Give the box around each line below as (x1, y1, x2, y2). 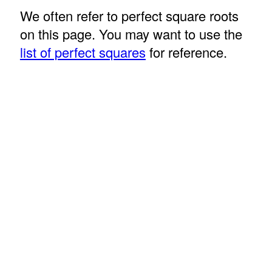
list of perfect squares (19, 42, 146, 62)
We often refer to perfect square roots (19, 6, 239, 25)
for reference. (145, 42, 227, 62)
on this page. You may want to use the (19, 24, 242, 44)
